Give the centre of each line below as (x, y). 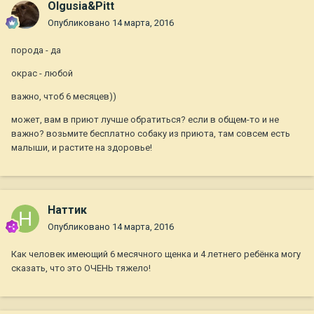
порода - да (36, 50)
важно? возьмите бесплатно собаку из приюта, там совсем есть (151, 134)
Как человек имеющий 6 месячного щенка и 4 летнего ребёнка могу (156, 254)
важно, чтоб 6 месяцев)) (64, 97)
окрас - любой (42, 74)
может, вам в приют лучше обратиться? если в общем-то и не (145, 120)
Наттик (67, 210)
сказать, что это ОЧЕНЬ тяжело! (82, 268)
